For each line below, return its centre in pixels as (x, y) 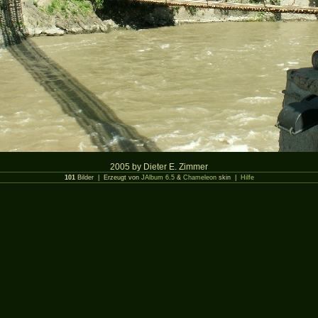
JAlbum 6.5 (158, 177)
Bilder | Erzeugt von (108, 177)
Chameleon (199, 177)
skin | (228, 177)
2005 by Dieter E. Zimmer (159, 167)
